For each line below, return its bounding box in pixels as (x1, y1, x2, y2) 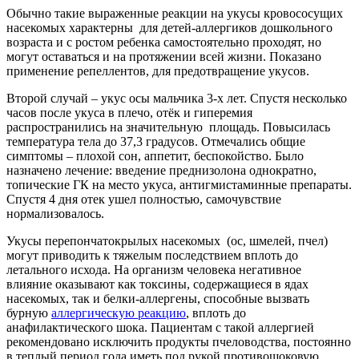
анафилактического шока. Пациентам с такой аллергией (6, 320, 314, 334)
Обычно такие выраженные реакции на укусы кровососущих (6, 6, 343, 20)
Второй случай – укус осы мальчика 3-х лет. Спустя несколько (6, 91, 347, 105)
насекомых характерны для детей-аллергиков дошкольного (6, 20, 333, 34)
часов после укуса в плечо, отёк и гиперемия (6, 105, 252, 119)
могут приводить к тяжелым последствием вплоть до (6, 248, 298, 262)
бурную (6, 305, 51, 320)
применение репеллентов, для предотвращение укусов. (6, 63, 309, 78)
